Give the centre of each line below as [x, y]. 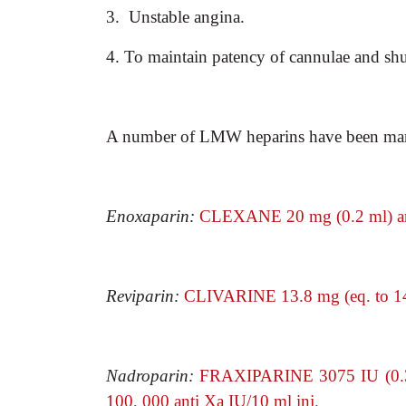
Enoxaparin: [153, 216]
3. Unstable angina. [175, 17]
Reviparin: [145, 296]
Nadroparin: [153, 376]
